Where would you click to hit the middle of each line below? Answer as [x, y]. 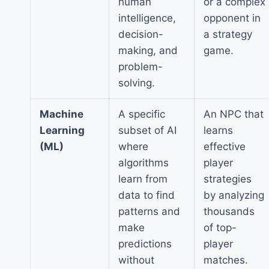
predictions [145, 243]
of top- [220, 227]
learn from [143, 179]
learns [218, 130]
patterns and [149, 211]
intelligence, [147, 18]
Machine [62, 114]
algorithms [144, 162]
